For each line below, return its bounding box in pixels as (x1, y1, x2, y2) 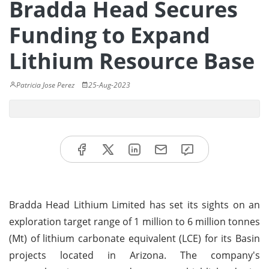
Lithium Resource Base (9, 46, 255, 76)
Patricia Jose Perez (16, 80, 74, 90)
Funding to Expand (9, 20, 210, 50)
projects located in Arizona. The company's (9, 248, 260, 262)
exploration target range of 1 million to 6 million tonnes (9, 214, 260, 228)
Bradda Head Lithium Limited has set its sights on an (9, 198, 260, 211)
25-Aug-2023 (88, 80, 130, 90)
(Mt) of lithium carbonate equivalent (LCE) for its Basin (9, 231, 260, 245)
